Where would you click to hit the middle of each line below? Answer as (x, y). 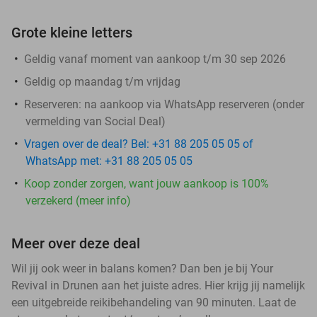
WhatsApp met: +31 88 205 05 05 (109, 161)
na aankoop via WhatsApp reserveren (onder (193, 104)
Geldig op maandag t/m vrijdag (102, 81)
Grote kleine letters (72, 32)
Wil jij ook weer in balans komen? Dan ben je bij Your (142, 268)
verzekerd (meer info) (78, 200)
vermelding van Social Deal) (96, 121)
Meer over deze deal (76, 243)
